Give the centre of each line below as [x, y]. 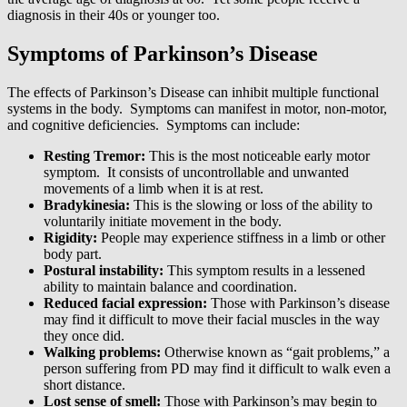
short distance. [84, 385]
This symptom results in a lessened [264, 271]
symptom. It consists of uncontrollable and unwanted [196, 173]
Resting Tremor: [94, 156]
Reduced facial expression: [125, 303]
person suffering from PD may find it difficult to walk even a [217, 369]
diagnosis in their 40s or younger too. [114, 15]
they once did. [84, 336]
